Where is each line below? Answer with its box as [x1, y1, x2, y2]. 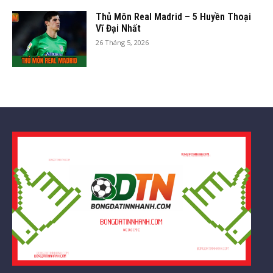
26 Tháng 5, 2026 [96, 37, 149, 47]
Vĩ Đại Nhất [96, 22, 141, 34]
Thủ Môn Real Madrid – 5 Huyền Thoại [96, 10, 252, 23]
